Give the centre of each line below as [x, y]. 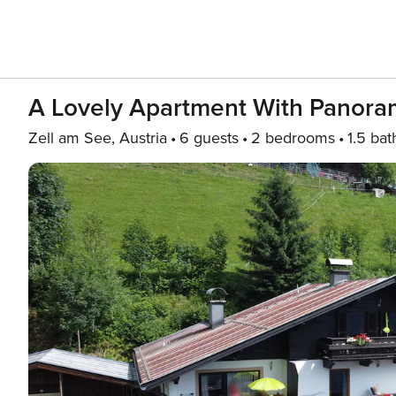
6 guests [209, 138]
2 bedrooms [293, 138]
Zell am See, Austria [98, 138]
